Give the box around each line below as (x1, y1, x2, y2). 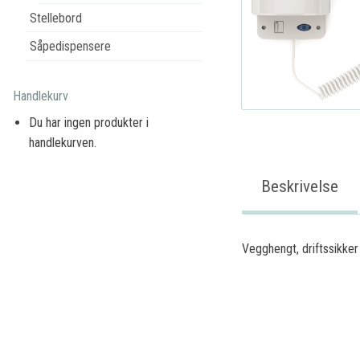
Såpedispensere (29, 39, 111, 55)
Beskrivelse (260, 176, 338, 197)
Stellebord (29, 10, 82, 26)
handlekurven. (29, 134, 96, 150)
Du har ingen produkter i (29, 114, 149, 130)
